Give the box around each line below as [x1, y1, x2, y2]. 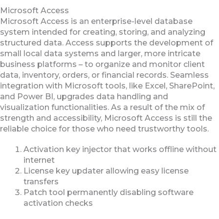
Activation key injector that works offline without [23, 145, 217, 154]
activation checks [23, 198, 93, 208]
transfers [23, 177, 59, 186]
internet [23, 155, 55, 165]
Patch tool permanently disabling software [23, 188, 194, 197]
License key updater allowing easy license [23, 166, 189, 175]
